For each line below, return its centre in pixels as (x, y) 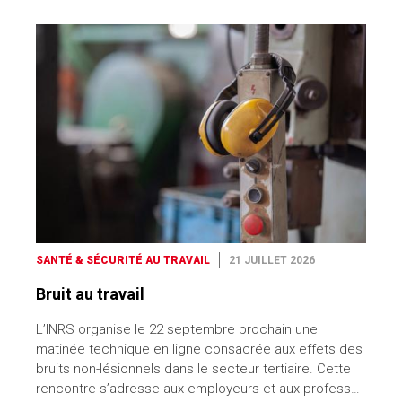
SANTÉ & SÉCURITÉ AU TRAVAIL (123, 261)
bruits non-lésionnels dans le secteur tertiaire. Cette (193, 369)
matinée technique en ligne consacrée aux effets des (199, 350)
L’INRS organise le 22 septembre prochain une (177, 330)
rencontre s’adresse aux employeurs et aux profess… (198, 389)
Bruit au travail (90, 294)
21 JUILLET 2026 (272, 261)
